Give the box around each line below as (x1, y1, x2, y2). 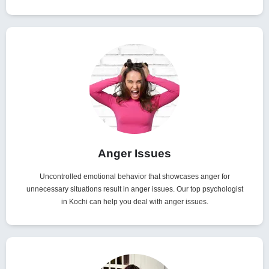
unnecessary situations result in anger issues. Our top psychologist (26, 185, 243, 194)
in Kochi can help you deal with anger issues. (61, 198, 208, 207)
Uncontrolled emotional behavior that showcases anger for (39, 172, 230, 181)
